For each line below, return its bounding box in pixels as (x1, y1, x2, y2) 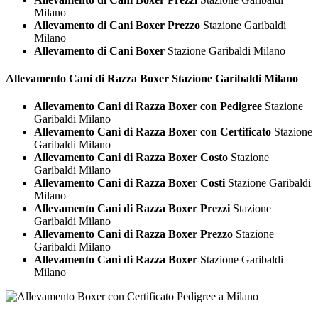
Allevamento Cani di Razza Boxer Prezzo (34, 228, 233, 241)
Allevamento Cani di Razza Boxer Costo (34, 151, 228, 164)
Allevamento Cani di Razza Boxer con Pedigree (34, 100, 262, 113)
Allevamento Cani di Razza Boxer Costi (34, 177, 225, 190)
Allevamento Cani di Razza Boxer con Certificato (34, 126, 271, 138)
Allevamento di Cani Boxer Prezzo (34, 18, 200, 31)
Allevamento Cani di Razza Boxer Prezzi (34, 202, 230, 215)
